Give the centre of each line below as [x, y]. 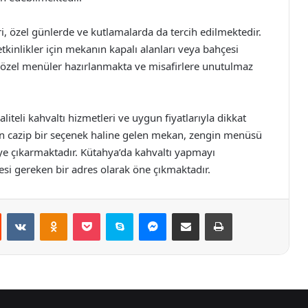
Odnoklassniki [96, 212]
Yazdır [245, 212]
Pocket [114, 212]
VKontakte [56, 212]
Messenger [190, 212]
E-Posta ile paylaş [212, 212]
